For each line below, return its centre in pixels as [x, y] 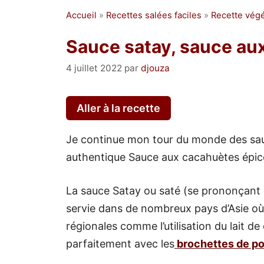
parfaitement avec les [120, 243]
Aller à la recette [118, 108]
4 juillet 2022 [94, 68]
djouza [155, 68]
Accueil [81, 15]
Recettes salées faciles [154, 15]
